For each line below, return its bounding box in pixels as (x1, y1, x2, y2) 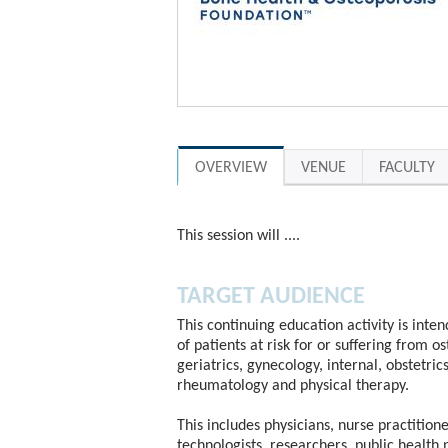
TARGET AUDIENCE (177, 285, 365, 309)
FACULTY (379, 160, 435, 176)
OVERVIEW (195, 160, 267, 176)
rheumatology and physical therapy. (177, 378, 409, 394)
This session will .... (177, 228, 300, 244)
